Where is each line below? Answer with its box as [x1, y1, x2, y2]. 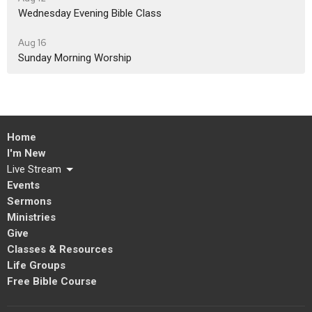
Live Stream [7, 163, 61, 175]
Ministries [7, 211, 56, 224]
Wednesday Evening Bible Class [18, 7, 162, 19]
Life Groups [7, 259, 65, 272]
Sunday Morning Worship [18, 52, 132, 64]
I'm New [7, 147, 46, 159]
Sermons [7, 195, 52, 208]
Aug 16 [18, 37, 46, 49]
